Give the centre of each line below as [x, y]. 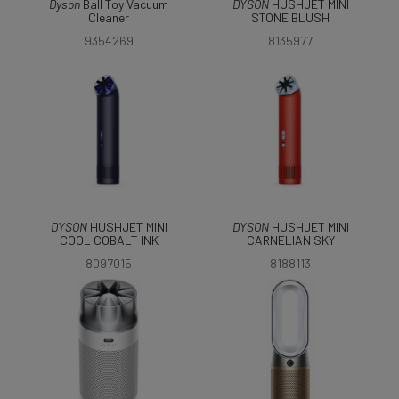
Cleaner [109, 17]
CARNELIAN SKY [290, 240]
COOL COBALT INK [109, 240]
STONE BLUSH [290, 17]
